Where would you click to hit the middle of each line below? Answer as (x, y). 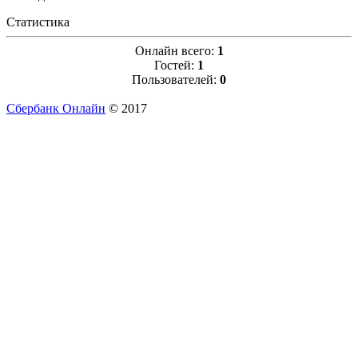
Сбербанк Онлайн (56, 109)
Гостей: (176, 66)
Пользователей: (176, 80)
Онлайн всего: (176, 51)
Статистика (38, 22)
